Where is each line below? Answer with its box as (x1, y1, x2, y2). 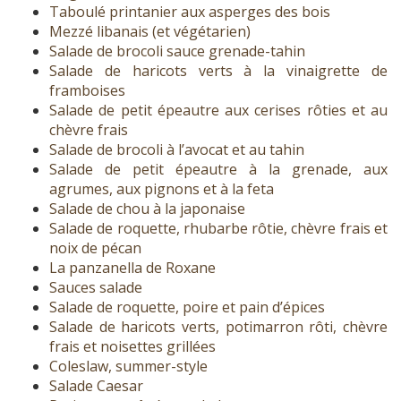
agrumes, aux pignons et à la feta (49, 179, 274, 200)
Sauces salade (49, 277, 142, 298)
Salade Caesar (49, 376, 143, 397)
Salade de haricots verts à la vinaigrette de (49, 61, 388, 81)
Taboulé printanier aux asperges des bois (49, 2, 330, 22)
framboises (49, 81, 125, 101)
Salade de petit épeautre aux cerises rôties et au (49, 100, 388, 121)
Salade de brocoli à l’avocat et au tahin (49, 140, 304, 160)
